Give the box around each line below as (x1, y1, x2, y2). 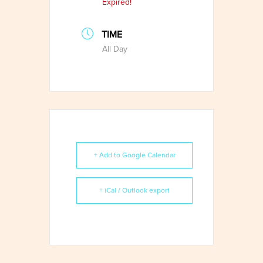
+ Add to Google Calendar (93, 151, 176, 160)
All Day (102, 44, 127, 55)
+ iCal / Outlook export (99, 186, 170, 195)
